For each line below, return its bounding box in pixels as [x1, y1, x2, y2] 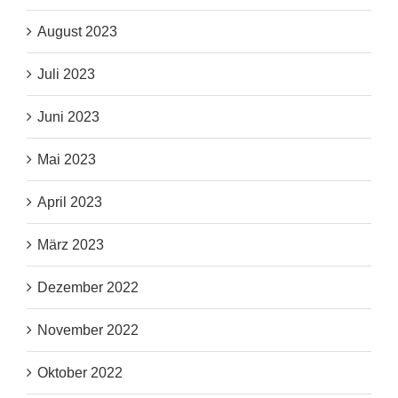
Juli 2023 [37, 67, 95, 83]
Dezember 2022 [37, 280, 139, 296]
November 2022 [37, 322, 139, 338]
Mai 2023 [37, 152, 96, 168]
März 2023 [37, 237, 104, 253]
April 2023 [37, 195, 102, 211]
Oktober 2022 [37, 365, 123, 381]
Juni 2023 [37, 109, 99, 125]
